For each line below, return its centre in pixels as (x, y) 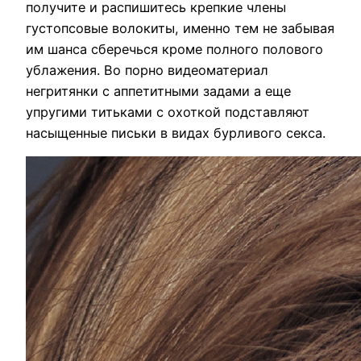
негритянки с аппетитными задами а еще (158, 91)
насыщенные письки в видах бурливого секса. (176, 133)
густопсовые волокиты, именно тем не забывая (180, 28)
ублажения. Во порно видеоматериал (147, 70)
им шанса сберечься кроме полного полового (174, 49)
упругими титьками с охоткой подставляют (168, 112)
